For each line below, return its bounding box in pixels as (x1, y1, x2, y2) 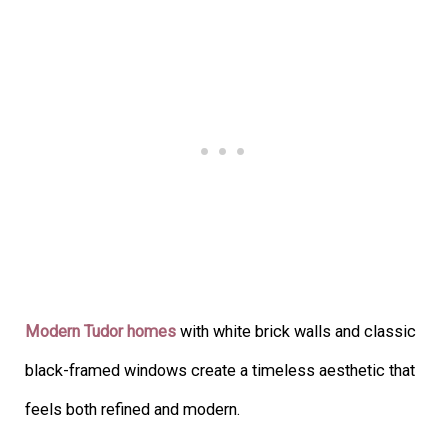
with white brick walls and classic (176, 322, 417, 342)
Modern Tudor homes (25, 322, 177, 342)
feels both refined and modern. (25, 400, 241, 420)
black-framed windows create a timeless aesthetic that (25, 361, 416, 381)
